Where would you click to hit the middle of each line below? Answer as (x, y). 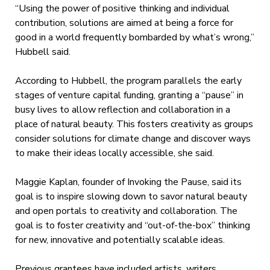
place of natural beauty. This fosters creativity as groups (134, 124)
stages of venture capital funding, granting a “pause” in (129, 95)
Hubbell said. (42, 52)
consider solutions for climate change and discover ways (133, 138)
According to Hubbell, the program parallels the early (128, 80)
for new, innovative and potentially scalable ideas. (120, 240)
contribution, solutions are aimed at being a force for (124, 23)
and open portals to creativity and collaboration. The (126, 211)
